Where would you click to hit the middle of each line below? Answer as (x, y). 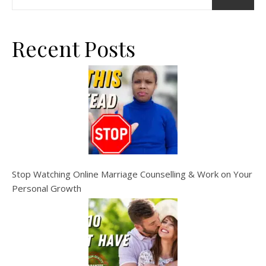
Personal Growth (47, 189)
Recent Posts (74, 48)
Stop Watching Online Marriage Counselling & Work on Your (132, 174)
